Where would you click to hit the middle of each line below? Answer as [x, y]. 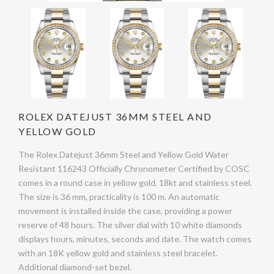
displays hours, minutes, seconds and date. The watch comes [135, 239]
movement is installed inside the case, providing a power [125, 210]
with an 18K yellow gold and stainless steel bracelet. [118, 253]
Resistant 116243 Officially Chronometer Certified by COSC [134, 168]
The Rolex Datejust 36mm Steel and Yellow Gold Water [124, 154]
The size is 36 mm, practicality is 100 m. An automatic [119, 196]
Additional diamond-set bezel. [75, 267]
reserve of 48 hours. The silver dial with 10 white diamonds [130, 224]
